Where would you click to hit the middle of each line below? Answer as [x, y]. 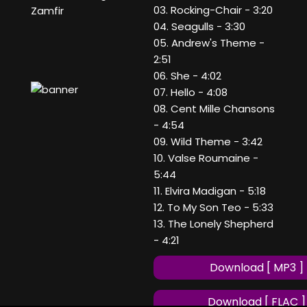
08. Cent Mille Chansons [214, 109]
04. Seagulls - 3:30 [199, 27]
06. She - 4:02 [187, 76]
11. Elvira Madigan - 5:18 [210, 191]
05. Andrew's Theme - [209, 43]
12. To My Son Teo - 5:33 [213, 208]
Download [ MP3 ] [256, 268]
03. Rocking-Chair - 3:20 [213, 10]
